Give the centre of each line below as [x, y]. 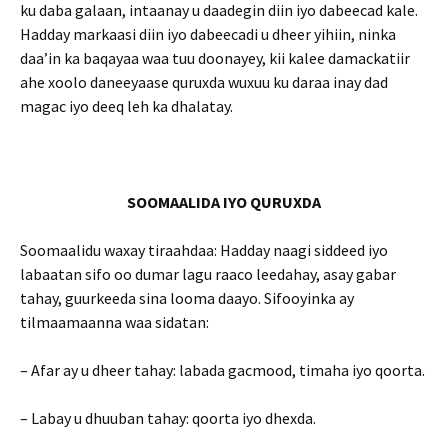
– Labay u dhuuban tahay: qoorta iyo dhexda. [168, 418]
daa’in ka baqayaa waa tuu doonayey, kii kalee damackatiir [215, 58]
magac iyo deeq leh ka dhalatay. [126, 106]
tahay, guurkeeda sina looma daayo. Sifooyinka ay [187, 298]
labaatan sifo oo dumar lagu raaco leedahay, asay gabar [208, 274]
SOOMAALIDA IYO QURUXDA [224, 202]
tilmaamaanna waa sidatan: [114, 322]
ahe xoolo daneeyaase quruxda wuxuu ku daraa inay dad [204, 82]
